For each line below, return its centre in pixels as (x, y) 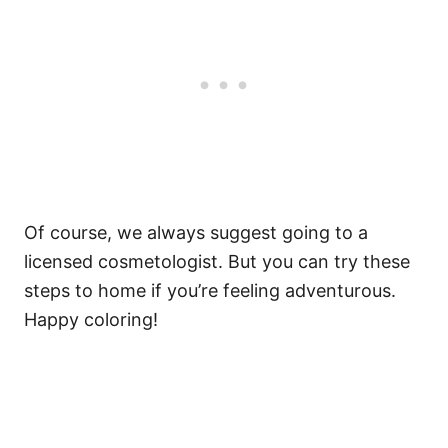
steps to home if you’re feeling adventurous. (210, 290)
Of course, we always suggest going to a (196, 232)
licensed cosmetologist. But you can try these (217, 261)
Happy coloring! (91, 319)
